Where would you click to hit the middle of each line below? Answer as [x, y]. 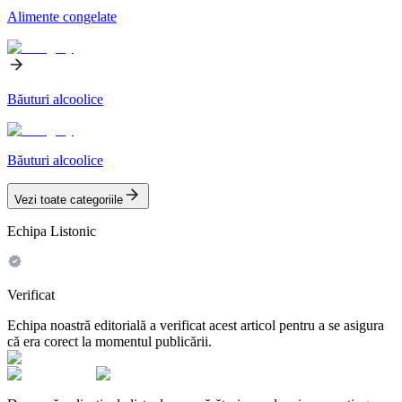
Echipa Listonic [52, 231]
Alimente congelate [62, 16]
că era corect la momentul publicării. [109, 341]
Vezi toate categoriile [69, 199]
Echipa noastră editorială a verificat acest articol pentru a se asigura [196, 325]
